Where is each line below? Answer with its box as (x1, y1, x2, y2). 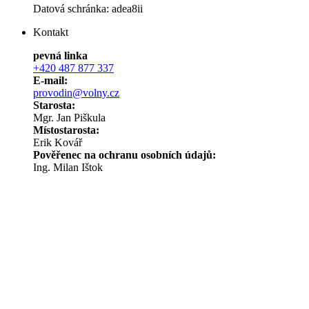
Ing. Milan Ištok (33, 161, 103, 173)
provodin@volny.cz (33, 87, 119, 99)
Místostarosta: (33, 124, 99, 136)
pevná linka (33, 50, 88, 61)
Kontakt (33, 26, 68, 38)
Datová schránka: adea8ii (33, 3, 143, 14)
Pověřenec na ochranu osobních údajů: (33, 149, 216, 161)
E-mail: (33, 74, 68, 86)
